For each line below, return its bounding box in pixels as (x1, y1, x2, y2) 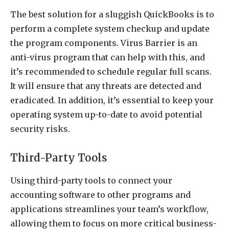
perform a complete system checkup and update (10, 23, 210, 34)
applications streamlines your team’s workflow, (10, 204, 209, 215)
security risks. (10, 123, 70, 134)
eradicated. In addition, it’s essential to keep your (10, 95, 214, 105)
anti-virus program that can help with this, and (10, 52, 205, 62)
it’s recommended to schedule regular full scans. (10, 66, 212, 77)
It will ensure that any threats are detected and (10, 80, 201, 91)
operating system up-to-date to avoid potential (10, 109, 202, 120)
